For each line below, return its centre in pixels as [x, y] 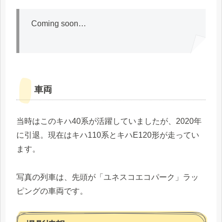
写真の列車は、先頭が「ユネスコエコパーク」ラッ [108, 177]
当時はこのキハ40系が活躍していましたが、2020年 [109, 121]
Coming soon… [59, 24]
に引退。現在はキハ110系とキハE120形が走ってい [108, 135]
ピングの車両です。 [52, 191]
